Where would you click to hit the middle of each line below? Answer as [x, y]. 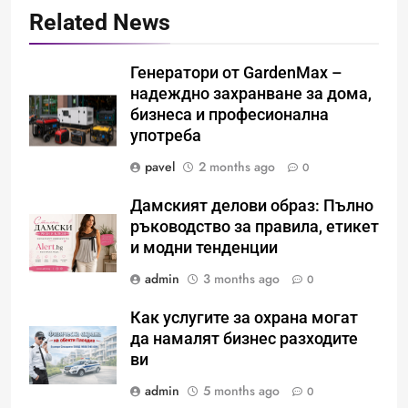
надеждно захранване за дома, [251, 94]
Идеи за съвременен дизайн [263, 390]
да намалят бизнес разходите [244, 339]
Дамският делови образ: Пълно [252, 206]
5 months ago [241, 391]
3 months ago [241, 279]
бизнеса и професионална [229, 115]
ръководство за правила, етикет [255, 227]
